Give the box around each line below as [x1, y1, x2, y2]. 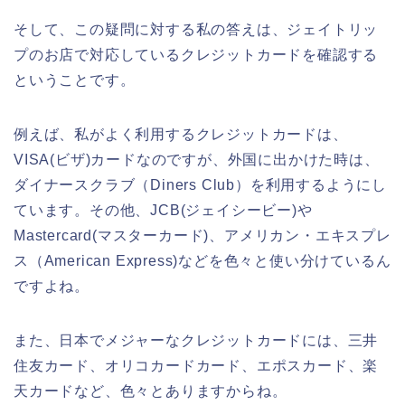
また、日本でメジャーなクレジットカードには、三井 [14, 332, 379, 348]
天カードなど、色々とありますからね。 [14, 382, 287, 399]
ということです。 [14, 71, 136, 88]
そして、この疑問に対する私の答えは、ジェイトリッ [14, 21, 379, 37]
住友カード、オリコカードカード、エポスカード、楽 [14, 357, 379, 373]
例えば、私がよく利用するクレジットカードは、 [14, 126, 348, 142]
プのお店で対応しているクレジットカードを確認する [14, 46, 379, 62]
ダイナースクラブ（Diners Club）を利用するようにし [14, 176, 387, 193]
